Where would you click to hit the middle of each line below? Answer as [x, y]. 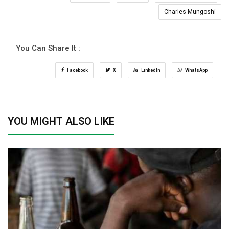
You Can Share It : [48, 48]
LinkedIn [150, 70]
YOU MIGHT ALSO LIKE [61, 121]
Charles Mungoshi [190, 12]
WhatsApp [196, 70]
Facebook [77, 70]
